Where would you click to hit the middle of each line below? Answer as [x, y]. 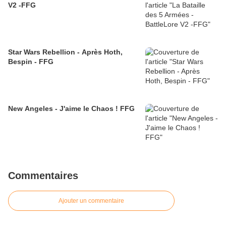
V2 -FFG [22, 5]
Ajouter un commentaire [91, 201]
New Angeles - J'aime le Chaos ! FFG [71, 109]
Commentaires [43, 176]
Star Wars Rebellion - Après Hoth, [65, 52]
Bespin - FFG [31, 62]
